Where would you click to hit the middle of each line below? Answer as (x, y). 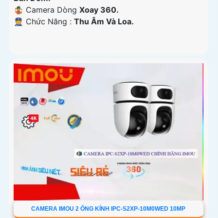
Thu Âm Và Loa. (104, 22)
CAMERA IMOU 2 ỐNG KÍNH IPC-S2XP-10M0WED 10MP (109, 209)
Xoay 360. (99, 10)
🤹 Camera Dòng (46, 10)
